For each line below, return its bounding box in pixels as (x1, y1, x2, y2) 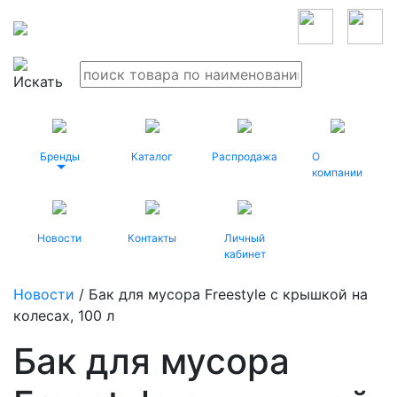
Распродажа (212, 150, 278, 163)
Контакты (128, 231, 177, 245)
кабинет (223, 247, 266, 261)
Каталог (131, 150, 174, 163)
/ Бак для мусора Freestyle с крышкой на (74, 285, 368, 303)
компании (311, 166, 362, 179)
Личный (224, 231, 266, 245)
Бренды (39, 150, 80, 163)
